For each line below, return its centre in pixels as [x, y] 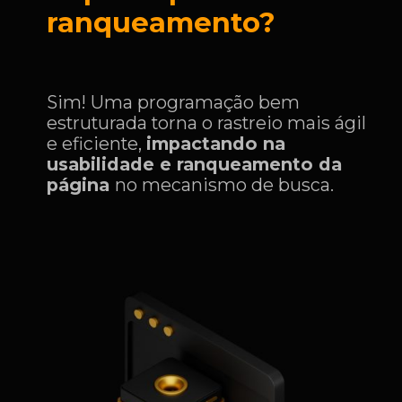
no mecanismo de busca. [225, 185]
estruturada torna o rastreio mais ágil [207, 123]
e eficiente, [97, 144]
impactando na [216, 144]
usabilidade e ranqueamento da [195, 165]
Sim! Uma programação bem [174, 103]
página [81, 185]
